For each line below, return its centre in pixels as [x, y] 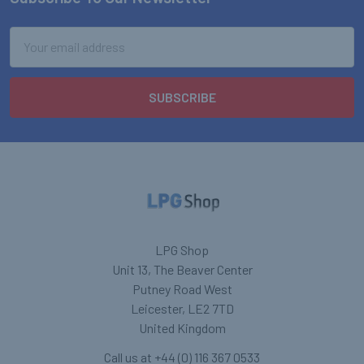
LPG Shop [182, 249]
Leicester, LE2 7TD [182, 308]
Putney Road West [182, 288]
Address [32, 55]
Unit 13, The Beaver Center [182, 269]
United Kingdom [182, 327]
